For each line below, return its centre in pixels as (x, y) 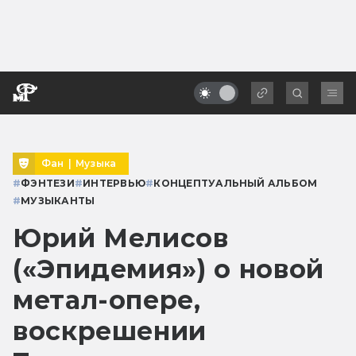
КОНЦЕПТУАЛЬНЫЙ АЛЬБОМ (236, 183)
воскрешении (110, 331)
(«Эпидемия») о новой (168, 269)
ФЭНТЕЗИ (48, 183)
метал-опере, (107, 300)
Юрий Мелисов (121, 238)
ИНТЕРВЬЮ (114, 183)
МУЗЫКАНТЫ (58, 200)
